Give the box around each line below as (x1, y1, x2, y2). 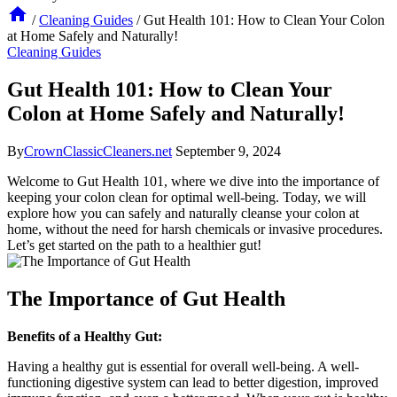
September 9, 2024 (175, 143, 281, 159)
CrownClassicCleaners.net (24, 143, 172, 159)
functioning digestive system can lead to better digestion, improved (7, 374, 378, 390)
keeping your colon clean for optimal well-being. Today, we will (7, 189, 366, 205)
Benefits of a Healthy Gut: (7, 328, 162, 344)
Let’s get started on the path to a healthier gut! (7, 237, 261, 253)
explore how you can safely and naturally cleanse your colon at (7, 205, 359, 221)
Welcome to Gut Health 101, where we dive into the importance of (7, 173, 379, 189)
